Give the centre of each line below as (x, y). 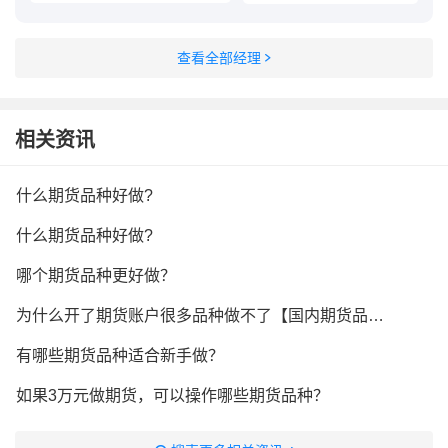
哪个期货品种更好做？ (96, 275)
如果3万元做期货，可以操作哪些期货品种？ (172, 395)
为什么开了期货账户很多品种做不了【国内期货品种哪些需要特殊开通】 (376, 315)
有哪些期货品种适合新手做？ (120, 355)
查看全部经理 (219, 58)
